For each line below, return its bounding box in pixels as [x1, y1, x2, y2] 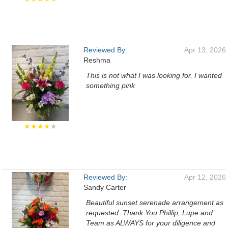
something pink [86, 81, 135, 90]
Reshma [83, 56, 110, 64]
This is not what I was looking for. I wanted [86, 71, 222, 79]
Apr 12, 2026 [184, 173, 226, 181]
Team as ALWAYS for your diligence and [86, 219, 215, 227]
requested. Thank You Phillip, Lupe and [86, 209, 213, 217]
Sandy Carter [83, 183, 126, 191]
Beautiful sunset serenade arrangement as [86, 198, 223, 207]
